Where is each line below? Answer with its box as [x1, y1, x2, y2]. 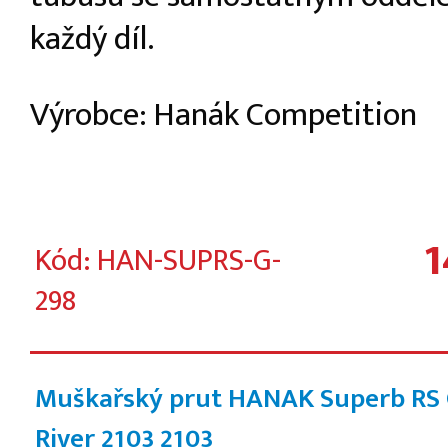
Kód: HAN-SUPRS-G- [35, 235, 281, 286]
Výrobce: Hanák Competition [30, 87, 417, 144]
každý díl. [30, 10, 154, 67]
